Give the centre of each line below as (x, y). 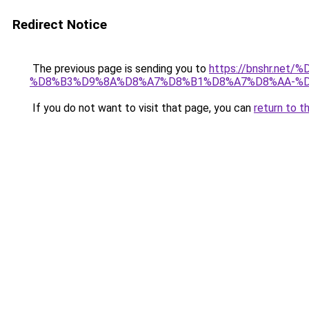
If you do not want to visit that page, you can (142, 108)
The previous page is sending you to (119, 69)
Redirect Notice (60, 24)
